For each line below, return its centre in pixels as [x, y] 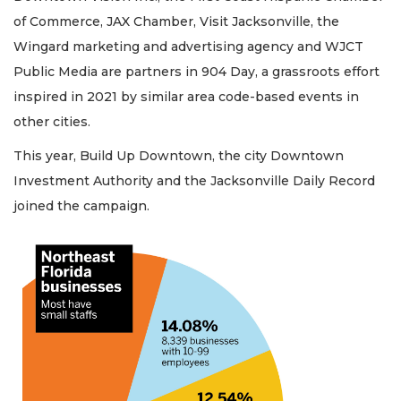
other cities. [52, 121]
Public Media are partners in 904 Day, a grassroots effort [196, 71]
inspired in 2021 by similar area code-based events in [186, 96]
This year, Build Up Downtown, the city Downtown [179, 156]
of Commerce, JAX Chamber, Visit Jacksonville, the [176, 21]
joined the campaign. [81, 206]
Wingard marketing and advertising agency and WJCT [188, 46]
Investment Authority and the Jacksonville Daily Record [194, 181]
